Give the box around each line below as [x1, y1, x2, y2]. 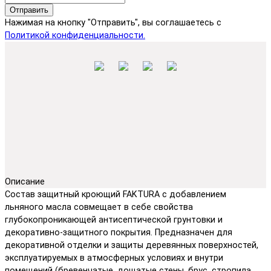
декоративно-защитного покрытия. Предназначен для [5, 227, 232, 238]
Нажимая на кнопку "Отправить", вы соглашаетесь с [5, 17, 221, 28]
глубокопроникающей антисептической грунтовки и [5, 214, 223, 225]
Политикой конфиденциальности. [5, 30, 145, 41]
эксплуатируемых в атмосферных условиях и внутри [5, 252, 223, 263]
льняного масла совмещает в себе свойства [5, 201, 193, 212]
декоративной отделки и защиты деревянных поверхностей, [5, 240, 258, 250]
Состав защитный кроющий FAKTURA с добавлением [5, 189, 226, 200]
